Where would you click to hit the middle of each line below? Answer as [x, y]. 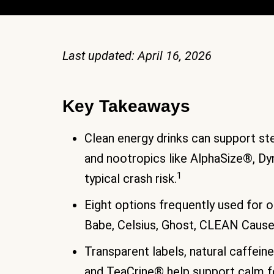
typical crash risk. [131, 179]
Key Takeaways [126, 106]
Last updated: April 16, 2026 [137, 56]
